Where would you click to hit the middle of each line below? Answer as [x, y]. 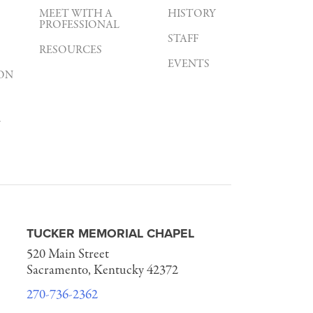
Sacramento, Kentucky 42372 [102, 270]
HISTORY [192, 14]
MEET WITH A [76, 14]
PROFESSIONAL [79, 25]
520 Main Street [67, 254]
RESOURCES [71, 50]
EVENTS [189, 64]
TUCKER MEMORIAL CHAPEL [110, 233]
